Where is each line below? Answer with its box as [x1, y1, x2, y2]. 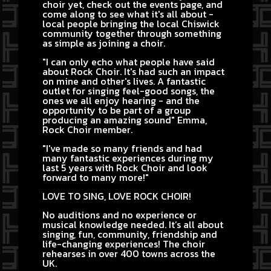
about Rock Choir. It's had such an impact [42, 64, 224, 79]
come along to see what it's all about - [42, 7, 214, 22]
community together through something [42, 26, 221, 41]
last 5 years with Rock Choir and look [42, 160, 207, 175]
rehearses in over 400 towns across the [42, 246, 215, 261]
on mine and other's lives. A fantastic [42, 74, 206, 89]
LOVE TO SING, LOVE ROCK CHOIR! [42, 189, 191, 204]
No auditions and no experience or [42, 207, 197, 223]
